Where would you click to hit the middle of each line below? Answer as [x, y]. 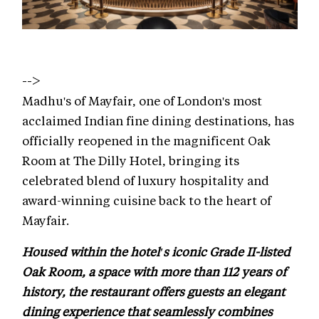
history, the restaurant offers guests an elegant [153, 291]
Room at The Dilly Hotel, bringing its [131, 160]
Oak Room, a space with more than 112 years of [154, 271]
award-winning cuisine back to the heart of [147, 200]
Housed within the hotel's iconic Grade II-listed [156, 251]
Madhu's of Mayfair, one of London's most [142, 100]
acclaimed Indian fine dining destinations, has [158, 120]
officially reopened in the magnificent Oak [146, 140]
